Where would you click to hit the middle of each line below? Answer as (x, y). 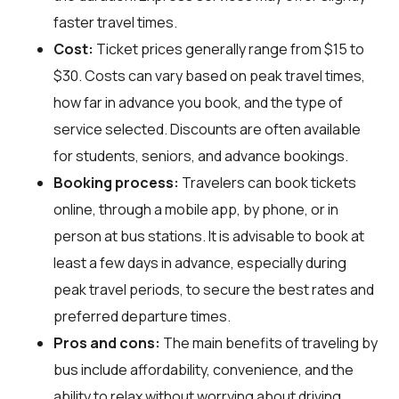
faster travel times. (115, 22)
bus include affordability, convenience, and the (204, 369)
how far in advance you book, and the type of (198, 102)
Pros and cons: (107, 342)
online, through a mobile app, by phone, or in (196, 209)
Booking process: (116, 182)
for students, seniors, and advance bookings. (201, 155)
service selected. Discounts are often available (207, 129)
